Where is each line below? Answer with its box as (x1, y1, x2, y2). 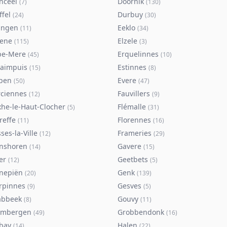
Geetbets (118, 155, 148, 164)
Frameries (118, 128, 152, 138)
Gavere (118, 141, 141, 151)
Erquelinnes (118, 49, 159, 59)
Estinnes (118, 62, 146, 72)
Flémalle (118, 102, 146, 111)
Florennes (118, 115, 151, 125)
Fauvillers (118, 89, 150, 98)
